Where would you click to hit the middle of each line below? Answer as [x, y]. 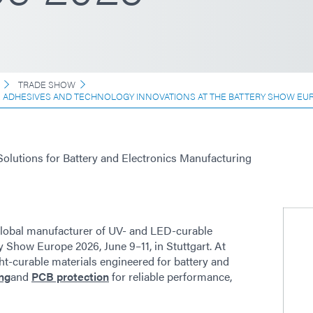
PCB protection [70, 276]
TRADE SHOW [47, 84]
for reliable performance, [170, 276]
